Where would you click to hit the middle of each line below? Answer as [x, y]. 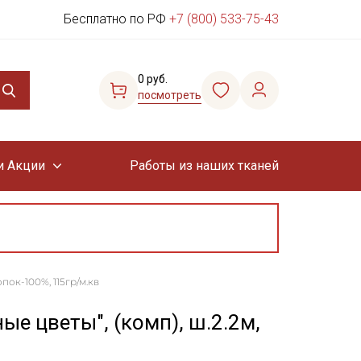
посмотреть [170, 95]
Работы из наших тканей [204, 166]
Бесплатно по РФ [116, 19]
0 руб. [153, 79]
